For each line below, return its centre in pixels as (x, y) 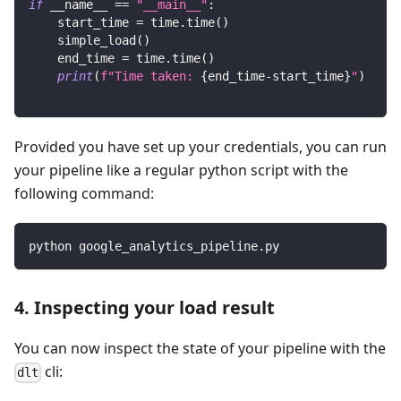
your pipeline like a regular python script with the (181, 171)
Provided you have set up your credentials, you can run (200, 147)
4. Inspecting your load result (145, 308)
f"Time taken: (150, 77)
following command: (84, 194)
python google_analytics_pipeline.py (154, 247)
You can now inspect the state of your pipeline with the (200, 349)
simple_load (82, 41)
